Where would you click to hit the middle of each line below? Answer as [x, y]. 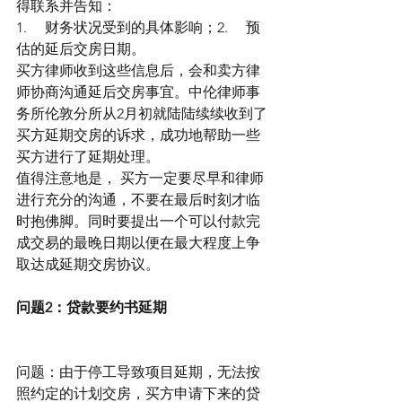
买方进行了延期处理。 [88, 157]
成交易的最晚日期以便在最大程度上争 [138, 243]
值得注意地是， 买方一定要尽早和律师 [140, 178]
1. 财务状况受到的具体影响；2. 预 [138, 27]
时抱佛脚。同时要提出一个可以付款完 [138, 221]
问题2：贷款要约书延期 [92, 307]
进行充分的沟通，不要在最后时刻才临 [138, 200]
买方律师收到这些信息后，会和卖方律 [138, 70]
